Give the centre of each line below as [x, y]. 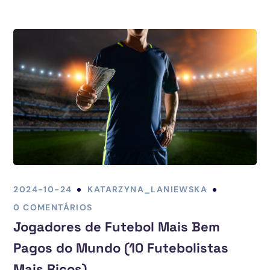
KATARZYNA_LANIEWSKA [148, 190]
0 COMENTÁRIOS [53, 208]
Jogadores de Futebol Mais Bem [117, 227]
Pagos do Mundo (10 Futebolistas [121, 248]
